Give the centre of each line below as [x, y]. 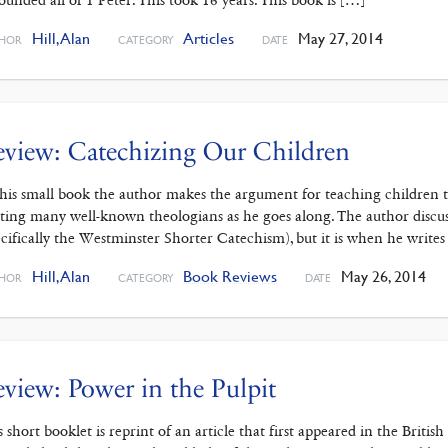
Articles [209, 38]
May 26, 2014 [381, 275]
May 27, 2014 [338, 38]
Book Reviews [230, 275]
